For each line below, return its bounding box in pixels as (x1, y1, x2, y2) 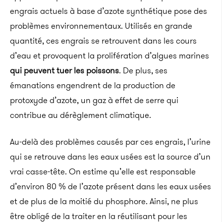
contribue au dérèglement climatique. (10, 109, 151, 121)
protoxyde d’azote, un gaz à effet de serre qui (10, 94, 178, 106)
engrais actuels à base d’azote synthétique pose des (10, 5, 207, 17)
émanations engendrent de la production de (10, 79, 175, 91)
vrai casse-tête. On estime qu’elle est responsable (10, 166, 196, 177)
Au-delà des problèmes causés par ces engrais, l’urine (10, 136, 211, 148)
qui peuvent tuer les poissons (10, 64, 119, 76)
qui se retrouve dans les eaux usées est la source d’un (10, 151, 211, 163)
